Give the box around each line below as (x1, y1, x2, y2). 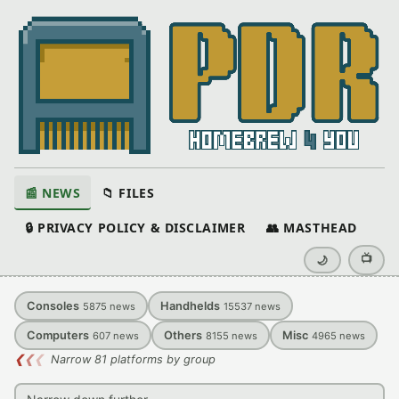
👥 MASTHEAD (266, 219, 357, 236)
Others (164, 329, 202, 342)
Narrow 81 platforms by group (51, 353, 216, 366)
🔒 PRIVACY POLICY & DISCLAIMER (25, 219, 246, 236)
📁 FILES (102, 184, 155, 201)
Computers (27, 329, 89, 342)
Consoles (27, 299, 79, 313)
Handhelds (160, 299, 220, 313)
